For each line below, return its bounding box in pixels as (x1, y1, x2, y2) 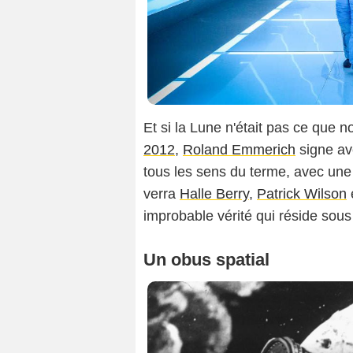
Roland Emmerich (183, 141, 295, 158)
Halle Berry (180, 185, 249, 202)
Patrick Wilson (257, 185, 347, 202)
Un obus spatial (143, 249, 269, 269)
